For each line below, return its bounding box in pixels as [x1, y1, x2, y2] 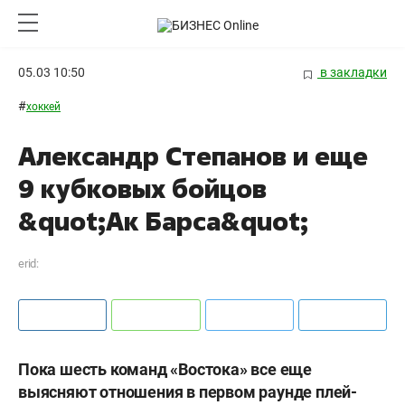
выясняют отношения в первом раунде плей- [18, 382, 357, 402]
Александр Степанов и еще [18, 139, 368, 174]
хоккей [26, 100, 61, 114]
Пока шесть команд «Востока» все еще [18, 360, 312, 380]
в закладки [317, 65, 387, 80]
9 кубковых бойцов [18, 172, 267, 206]
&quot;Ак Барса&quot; [18, 204, 308, 239]
